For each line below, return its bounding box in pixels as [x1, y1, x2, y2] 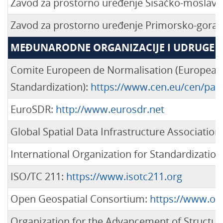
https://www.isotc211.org [66, 170, 182, 183]
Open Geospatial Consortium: [10, 192, 150, 206]
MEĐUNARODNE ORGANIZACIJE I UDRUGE [10, 41, 215, 54]
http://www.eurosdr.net [56, 103, 164, 116]
